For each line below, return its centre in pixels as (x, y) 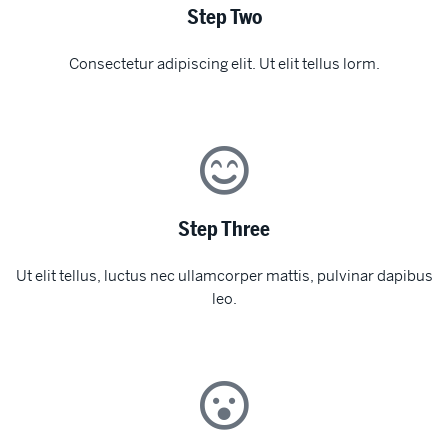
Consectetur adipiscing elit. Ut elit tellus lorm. (224, 64)
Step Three (224, 230)
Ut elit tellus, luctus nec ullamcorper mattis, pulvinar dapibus (224, 276)
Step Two (224, 18)
